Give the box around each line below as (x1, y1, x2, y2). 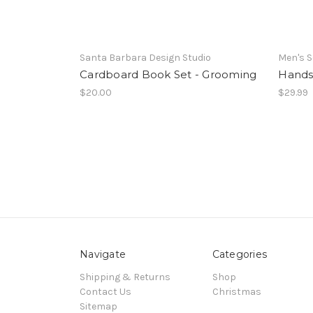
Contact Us (80, 285, 131, 298)
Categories (212, 247, 267, 261)
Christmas (212, 285, 261, 298)
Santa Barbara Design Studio (80, 51, 211, 64)
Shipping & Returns (80, 270, 170, 283)
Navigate (80, 247, 126, 261)
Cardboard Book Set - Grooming (80, 67, 257, 81)
